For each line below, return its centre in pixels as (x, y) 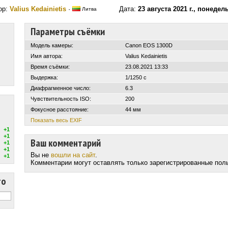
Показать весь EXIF (56, 120)
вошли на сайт (73, 155)
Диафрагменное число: (61, 88)
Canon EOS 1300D (149, 45)
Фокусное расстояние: (60, 109)
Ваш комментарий (66, 143)
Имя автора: (47, 56)
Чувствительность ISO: (61, 99)
